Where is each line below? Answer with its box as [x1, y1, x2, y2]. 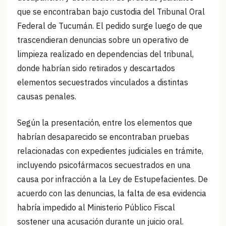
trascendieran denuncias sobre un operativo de [17, 35, 189, 45]
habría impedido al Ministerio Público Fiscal [17, 202, 175, 213]
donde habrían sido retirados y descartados [17, 63, 175, 74]
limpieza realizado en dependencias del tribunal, [17, 49, 194, 60]
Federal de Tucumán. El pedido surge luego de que [17, 21, 202, 31]
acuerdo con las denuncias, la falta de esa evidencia [17, 188, 206, 199]
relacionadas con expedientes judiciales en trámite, [17, 146, 203, 156]
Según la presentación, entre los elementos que [17, 118, 192, 128]
